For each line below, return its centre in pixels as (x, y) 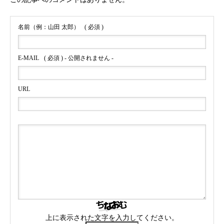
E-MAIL (28, 58)
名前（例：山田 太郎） (49, 27)
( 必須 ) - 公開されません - (79, 58)
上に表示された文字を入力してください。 (112, 218)
